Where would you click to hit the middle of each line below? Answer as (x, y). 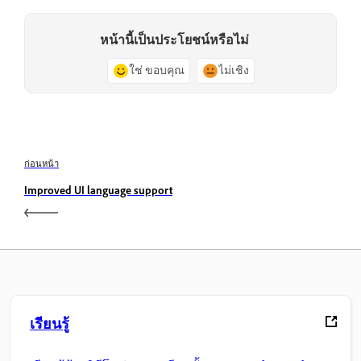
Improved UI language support (98, 191)
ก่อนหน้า (41, 164)
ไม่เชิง (233, 71)
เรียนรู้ (50, 324)
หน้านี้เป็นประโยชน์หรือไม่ (174, 40)
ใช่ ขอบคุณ (156, 71)
